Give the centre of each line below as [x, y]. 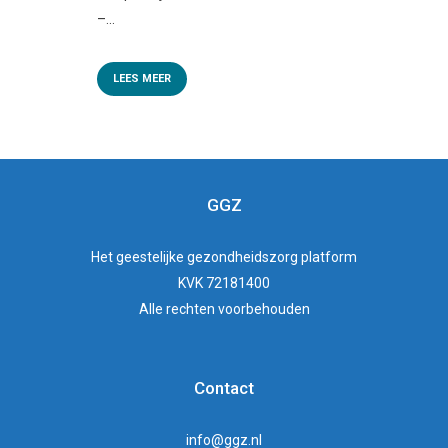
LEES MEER [142, 79]
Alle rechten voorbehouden [224, 309]
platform [327, 257]
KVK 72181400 [224, 283]
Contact [224, 388]
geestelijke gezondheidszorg [207, 257]
